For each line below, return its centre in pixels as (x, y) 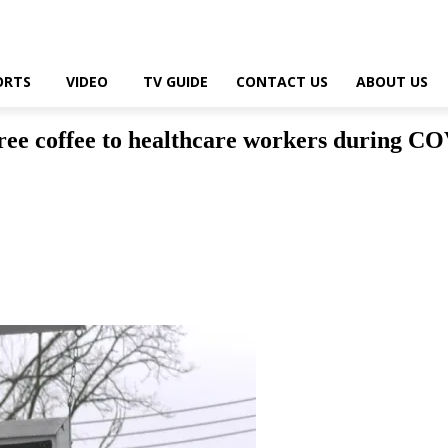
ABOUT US (392, 81)
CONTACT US (282, 81)
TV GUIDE (175, 81)
